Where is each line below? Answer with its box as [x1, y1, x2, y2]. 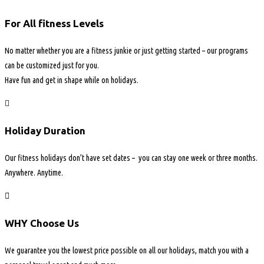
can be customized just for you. [5, 60, 99, 70]
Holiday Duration [5, 125, 85, 137]
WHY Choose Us [5, 217, 79, 229]
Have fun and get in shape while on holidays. [5, 75, 138, 85]
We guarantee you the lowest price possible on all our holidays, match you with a [5, 246, 249, 256]
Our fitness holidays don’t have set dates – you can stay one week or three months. [5, 153, 258, 163]
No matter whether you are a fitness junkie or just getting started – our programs [5, 45, 248, 55]
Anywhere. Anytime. [5, 167, 63, 177]
